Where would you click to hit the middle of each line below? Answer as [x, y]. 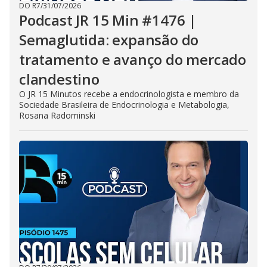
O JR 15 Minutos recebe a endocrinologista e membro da [129, 94]
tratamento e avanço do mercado [133, 59]
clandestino [59, 79]
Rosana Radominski [57, 115]
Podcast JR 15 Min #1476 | [108, 20]
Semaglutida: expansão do [109, 40]
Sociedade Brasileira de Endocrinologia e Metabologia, [124, 105]
